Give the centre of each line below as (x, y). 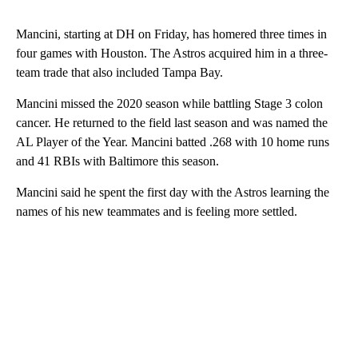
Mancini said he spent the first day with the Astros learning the (173, 193)
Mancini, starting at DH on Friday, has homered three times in (171, 34)
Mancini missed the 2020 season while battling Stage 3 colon (169, 104)
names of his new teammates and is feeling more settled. (157, 212)
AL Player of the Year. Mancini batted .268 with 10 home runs (173, 142)
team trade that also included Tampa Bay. (119, 73)
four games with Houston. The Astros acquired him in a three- (172, 54)
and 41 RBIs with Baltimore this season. (117, 161)
